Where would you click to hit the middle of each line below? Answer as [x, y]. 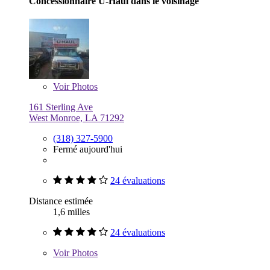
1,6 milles [71, 212]
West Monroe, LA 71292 [77, 118]
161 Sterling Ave [61, 107]
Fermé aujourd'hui [88, 149]
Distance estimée [61, 201]
